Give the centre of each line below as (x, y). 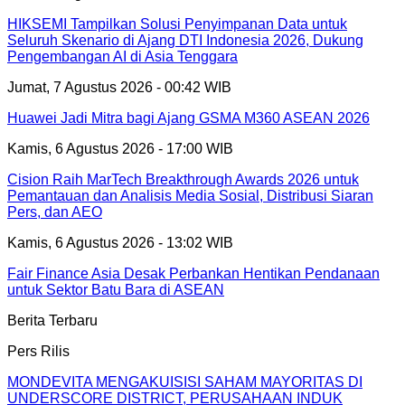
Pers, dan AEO (55, 212)
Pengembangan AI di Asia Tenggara (122, 56)
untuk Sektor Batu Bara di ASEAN (116, 289)
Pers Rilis (38, 351)
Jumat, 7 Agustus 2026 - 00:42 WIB (119, 87)
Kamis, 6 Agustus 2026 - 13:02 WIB (120, 242)
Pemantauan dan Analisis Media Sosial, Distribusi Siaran (190, 195)
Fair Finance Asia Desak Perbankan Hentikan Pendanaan (193, 273)
